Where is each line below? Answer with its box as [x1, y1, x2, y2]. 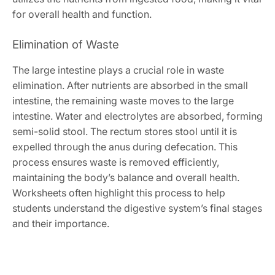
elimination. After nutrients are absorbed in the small [12, 79, 248, 92]
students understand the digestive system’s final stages [12, 202, 262, 215]
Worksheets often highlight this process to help [12, 187, 225, 199]
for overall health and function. [12, 8, 152, 21]
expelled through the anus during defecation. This [12, 141, 238, 153]
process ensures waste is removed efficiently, [12, 156, 219, 169]
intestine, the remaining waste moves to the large [12, 95, 234, 107]
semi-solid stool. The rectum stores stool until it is [12, 125, 237, 138]
